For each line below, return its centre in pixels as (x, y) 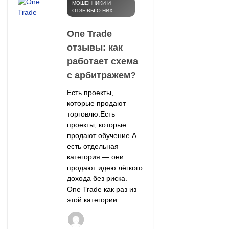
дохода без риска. (97, 179)
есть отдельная (93, 146)
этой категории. (93, 200)
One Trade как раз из (101, 189)
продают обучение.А (101, 136)
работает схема (102, 62)
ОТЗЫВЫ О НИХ (92, 11)
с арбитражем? (101, 75)
